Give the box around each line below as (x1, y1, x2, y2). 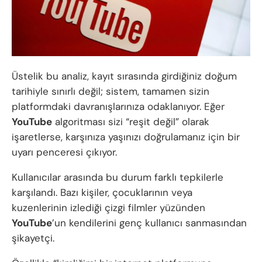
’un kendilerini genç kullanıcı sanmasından (52, 216, 247, 230)
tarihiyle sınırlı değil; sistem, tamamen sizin (12, 85, 209, 98)
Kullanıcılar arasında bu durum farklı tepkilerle (12, 171, 223, 184)
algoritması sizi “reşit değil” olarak (52, 115, 209, 129)
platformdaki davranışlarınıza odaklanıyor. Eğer (12, 100, 225, 113)
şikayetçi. (12, 232, 54, 245)
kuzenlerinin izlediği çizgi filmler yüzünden (12, 201, 205, 215)
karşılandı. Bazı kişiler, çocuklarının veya (12, 186, 192, 199)
